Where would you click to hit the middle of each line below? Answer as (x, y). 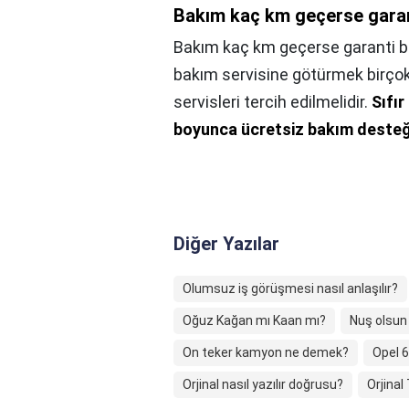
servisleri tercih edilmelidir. (273, 102)
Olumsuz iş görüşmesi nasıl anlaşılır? (290, 288)
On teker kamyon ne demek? (266, 352)
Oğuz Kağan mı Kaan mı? (254, 320)
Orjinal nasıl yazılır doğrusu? (263, 384)
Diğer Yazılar (226, 244)
